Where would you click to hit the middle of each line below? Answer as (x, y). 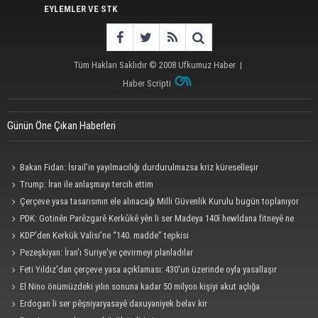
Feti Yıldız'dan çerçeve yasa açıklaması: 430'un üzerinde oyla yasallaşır (149, 269)
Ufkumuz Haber (207, 65)
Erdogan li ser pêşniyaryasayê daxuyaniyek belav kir (114, 303)
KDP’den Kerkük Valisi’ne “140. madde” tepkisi (105, 235)
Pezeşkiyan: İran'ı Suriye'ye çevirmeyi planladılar (107, 252)
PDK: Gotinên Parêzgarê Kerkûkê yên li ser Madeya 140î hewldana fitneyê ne (157, 218)
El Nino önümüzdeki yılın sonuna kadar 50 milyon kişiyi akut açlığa (140, 286)
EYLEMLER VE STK (80, 9)
